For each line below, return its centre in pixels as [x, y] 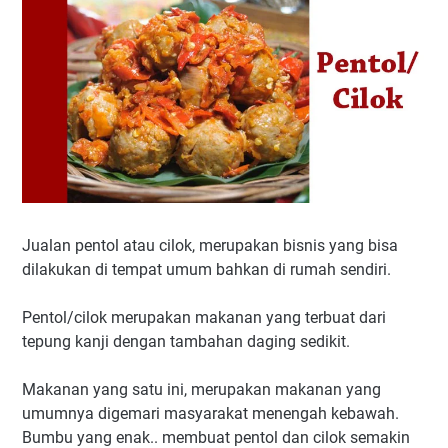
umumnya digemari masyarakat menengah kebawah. [210, 414]
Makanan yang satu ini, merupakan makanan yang [201, 390]
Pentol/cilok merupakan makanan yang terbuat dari [204, 318]
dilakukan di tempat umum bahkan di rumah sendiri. [206, 270]
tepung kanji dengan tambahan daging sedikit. [186, 342]
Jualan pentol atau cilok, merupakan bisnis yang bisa [210, 246]
